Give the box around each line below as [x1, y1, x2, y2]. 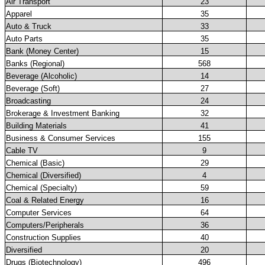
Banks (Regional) [6, 59, 64, 69]
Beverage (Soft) [6, 84, 60, 93]
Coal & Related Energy [6, 196, 84, 205]
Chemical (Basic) [6, 159, 64, 168]
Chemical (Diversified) [6, 171, 81, 180]
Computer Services [6, 208, 72, 218]
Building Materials [6, 121, 67, 131]
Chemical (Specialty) [6, 183, 77, 193]
